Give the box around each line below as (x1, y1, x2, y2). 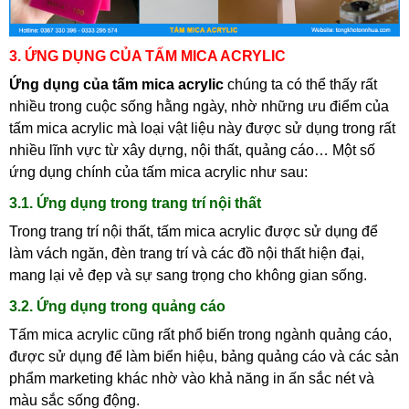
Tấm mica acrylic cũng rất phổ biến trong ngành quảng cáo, (9, 327, 392, 342)
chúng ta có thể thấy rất (227, 77, 377, 92)
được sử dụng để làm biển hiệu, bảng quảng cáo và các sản (9, 349, 399, 364)
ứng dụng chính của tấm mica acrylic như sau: (9, 164, 308, 180)
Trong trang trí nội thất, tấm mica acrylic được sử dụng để (9, 224, 378, 239)
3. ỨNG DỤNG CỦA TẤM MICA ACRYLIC (9, 48, 286, 64)
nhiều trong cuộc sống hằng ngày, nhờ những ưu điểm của (9, 99, 389, 114)
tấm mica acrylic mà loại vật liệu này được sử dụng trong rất (9, 121, 395, 136)
